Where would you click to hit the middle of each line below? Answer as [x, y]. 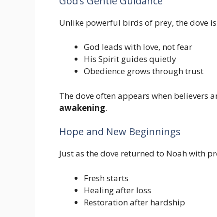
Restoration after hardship [134, 202]
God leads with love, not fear [138, 47]
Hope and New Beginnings [120, 132]
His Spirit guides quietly [130, 59]
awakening [82, 108]
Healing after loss [117, 190]
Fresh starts [106, 178]
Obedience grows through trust [144, 71]
